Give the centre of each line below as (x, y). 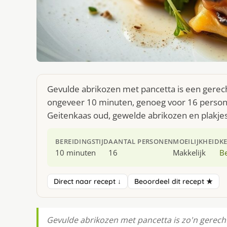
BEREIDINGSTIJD (82, 142)
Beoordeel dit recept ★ (174, 182)
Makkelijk (190, 153)
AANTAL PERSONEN (141, 142)
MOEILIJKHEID (196, 142)
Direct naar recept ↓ (87, 182)
